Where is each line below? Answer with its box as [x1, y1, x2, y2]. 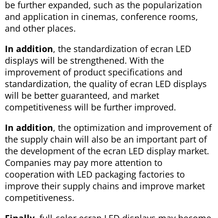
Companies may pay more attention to [5, 157, 163, 169]
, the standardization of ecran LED [53, 43, 191, 55]
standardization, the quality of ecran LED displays [5, 78, 207, 90]
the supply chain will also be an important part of [5, 133, 207, 145]
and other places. [5, 22, 76, 35]
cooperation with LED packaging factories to [5, 168, 185, 181]
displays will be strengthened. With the [5, 54, 164, 67]
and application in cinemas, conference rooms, [5, 11, 198, 23]
